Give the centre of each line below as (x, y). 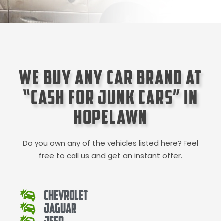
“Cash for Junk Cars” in (110, 97)
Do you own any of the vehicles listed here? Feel (110, 143)
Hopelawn (110, 117)
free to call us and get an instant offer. (110, 156)
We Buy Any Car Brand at (110, 77)
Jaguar (60, 208)
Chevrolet (66, 195)
